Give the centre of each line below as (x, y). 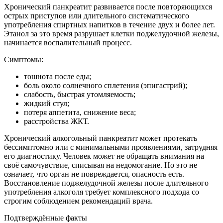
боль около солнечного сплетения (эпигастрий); (106, 86)
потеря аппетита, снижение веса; (80, 112)
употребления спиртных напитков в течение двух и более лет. (110, 25)
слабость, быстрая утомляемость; (80, 95)
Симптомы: (24, 60)
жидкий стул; (47, 104)
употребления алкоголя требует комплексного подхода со (102, 192)
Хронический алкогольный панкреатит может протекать (101, 138)
